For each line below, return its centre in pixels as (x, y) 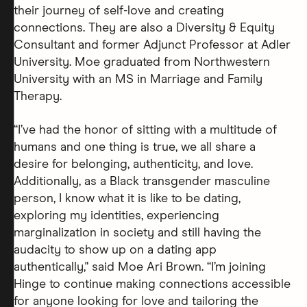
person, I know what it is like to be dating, (127, 199)
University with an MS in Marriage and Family (138, 80)
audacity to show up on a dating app (115, 250)
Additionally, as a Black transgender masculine (142, 182)
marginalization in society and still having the (137, 233)
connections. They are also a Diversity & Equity (144, 28)
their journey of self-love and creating (119, 11)
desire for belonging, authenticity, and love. (133, 165)
